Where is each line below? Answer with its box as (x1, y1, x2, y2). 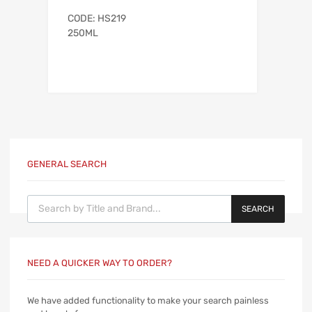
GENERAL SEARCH (27, 159, 107, 170)
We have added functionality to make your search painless (27, 295, 269, 306)
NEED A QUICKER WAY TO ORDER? (27, 257, 172, 268)
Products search (26, 193, 95, 204)
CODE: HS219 (68, 13, 126, 24)
